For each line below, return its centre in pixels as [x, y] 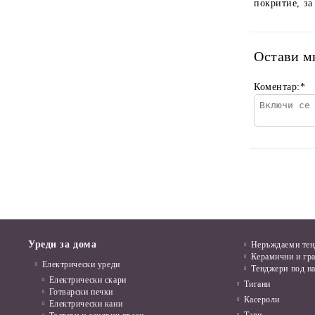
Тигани [257, 284]
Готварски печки [81, 292]
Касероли [262, 300]
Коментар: [277, 87]
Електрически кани [86, 304]
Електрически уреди [81, 265]
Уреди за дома [63, 245]
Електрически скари [88, 280]
